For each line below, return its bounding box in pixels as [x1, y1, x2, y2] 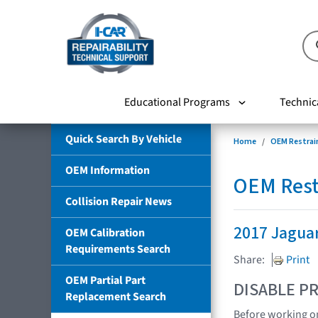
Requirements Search [65, 241, 170, 257]
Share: [234, 251, 265, 268]
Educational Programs [124, 94, 230, 110]
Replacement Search [65, 288, 166, 305]
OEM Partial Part [65, 272, 146, 288]
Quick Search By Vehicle [65, 131, 182, 147]
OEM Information [65, 162, 150, 178]
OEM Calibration [65, 224, 145, 241]
